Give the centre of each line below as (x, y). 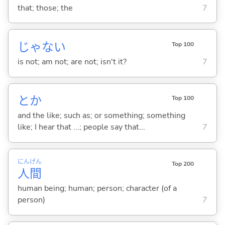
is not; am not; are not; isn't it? (72, 62)
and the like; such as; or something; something (101, 116)
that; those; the (45, 8)
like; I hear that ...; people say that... (81, 127)
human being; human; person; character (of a (97, 189)
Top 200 (183, 163)
